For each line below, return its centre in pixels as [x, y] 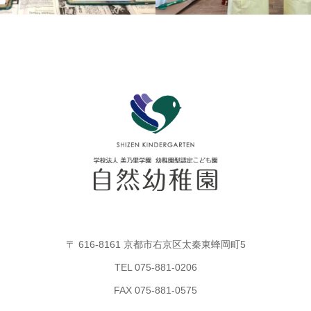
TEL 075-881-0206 [155, 268]
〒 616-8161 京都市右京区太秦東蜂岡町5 [155, 245]
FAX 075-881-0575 [155, 291]
